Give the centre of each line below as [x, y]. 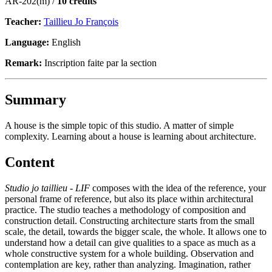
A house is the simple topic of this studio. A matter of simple [119, 125]
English [65, 42]
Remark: [23, 63]
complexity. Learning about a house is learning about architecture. [131, 136]
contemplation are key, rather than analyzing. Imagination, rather [128, 264]
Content [30, 162]
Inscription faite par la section [99, 63]
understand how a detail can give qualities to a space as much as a [130, 242]
